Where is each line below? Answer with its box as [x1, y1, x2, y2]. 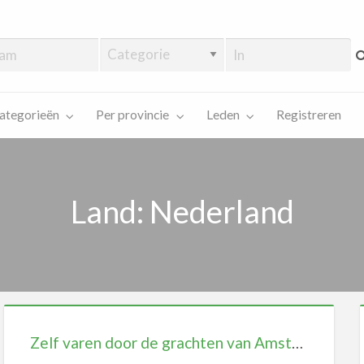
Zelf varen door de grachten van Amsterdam [292, 333, 304, 353]
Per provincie [96, 107, 169, 123]
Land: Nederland [70, 192, 294, 230]
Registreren [276, 107, 341, 123]
